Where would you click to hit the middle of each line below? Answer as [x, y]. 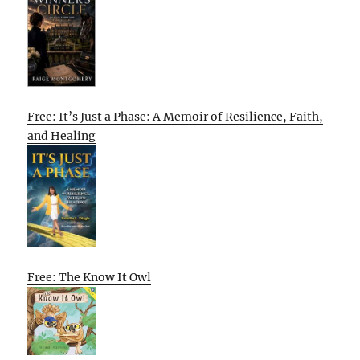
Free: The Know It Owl [90, 277]
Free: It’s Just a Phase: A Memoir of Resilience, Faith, [176, 116]
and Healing [62, 135]
